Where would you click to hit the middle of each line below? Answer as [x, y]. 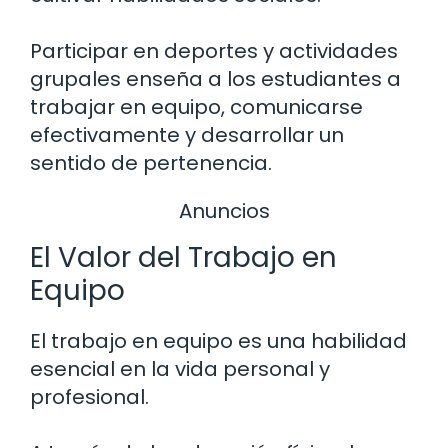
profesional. [89, 396]
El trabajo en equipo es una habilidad [218, 340]
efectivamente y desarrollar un [187, 135]
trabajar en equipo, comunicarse [196, 107]
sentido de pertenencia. [151, 163]
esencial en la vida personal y [180, 368]
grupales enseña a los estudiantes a [215, 79]
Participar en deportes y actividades [214, 51]
